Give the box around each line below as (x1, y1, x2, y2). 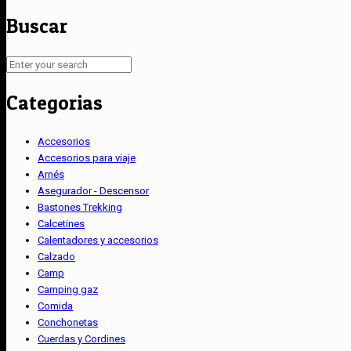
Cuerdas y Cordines (38, 332, 125, 345)
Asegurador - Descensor (38, 184, 149, 197)
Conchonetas (38, 316, 98, 328)
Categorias (6, 90, 103, 114)
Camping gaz (38, 283, 98, 295)
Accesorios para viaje (38, 151, 136, 164)
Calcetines (38, 217, 85, 230)
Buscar (6, 13, 67, 38)
